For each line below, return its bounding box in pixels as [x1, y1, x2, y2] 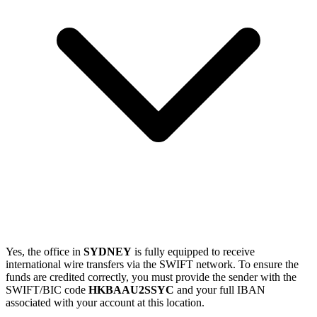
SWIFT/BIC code [6, 283, 88, 296]
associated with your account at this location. [6, 296, 204, 309]
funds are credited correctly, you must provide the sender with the [6, 270, 296, 283]
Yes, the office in [6, 245, 83, 258]
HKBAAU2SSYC [88, 283, 174, 296]
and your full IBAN [174, 283, 265, 296]
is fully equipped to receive [132, 245, 255, 258]
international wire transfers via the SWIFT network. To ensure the [6, 258, 299, 270]
